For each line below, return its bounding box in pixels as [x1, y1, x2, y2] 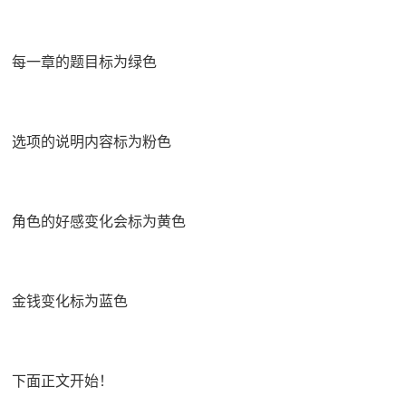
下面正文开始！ [11, 371, 113, 390]
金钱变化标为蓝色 [11, 291, 128, 310]
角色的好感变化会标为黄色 [11, 211, 186, 230]
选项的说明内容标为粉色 [11, 131, 171, 150]
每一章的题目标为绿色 [11, 52, 157, 71]
